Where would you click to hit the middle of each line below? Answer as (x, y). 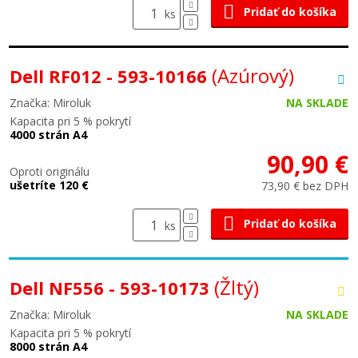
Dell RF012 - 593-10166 (111, 76)
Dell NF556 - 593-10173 (112, 288)
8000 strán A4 (48, 346)
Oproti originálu (50, 171)
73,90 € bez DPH (305, 186)
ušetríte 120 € (49, 185)
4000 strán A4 (48, 135)
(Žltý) (237, 287)
